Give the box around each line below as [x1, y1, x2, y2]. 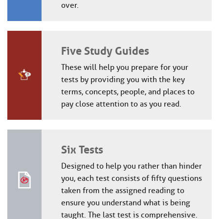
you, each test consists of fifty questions [61, 174, 202, 183]
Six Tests [61, 139, 103, 157]
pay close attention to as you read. [61, 99, 181, 109]
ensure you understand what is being [61, 198, 190, 208]
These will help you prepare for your [61, 63, 188, 72]
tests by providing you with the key [61, 75, 185, 85]
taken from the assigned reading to [61, 186, 184, 196]
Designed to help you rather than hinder [61, 161, 202, 171]
